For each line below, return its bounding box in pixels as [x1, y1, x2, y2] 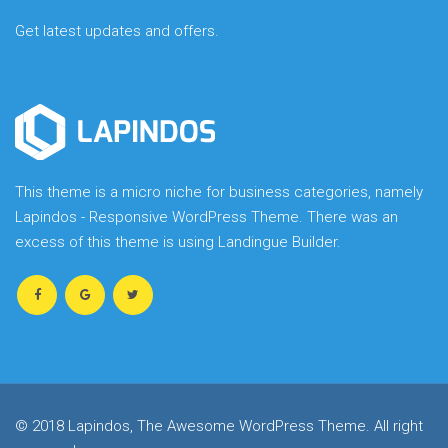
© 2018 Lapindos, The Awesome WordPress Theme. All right [15, 416, 423, 435]
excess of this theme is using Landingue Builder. [15, 232, 341, 251]
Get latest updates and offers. [15, 21, 219, 40]
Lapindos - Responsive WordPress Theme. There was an [15, 207, 398, 226]
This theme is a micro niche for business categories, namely [15, 182, 423, 201]
